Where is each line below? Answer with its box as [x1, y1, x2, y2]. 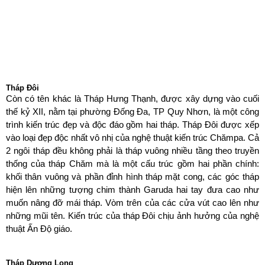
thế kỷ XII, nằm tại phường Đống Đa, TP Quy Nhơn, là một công [6, 107, 259, 117]
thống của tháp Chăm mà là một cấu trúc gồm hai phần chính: [6, 159, 259, 169]
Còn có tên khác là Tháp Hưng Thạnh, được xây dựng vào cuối [6, 94, 259, 104]
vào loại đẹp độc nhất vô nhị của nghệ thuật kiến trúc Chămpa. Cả [6, 133, 259, 143]
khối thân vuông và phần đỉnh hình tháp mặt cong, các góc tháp [6, 172, 259, 182]
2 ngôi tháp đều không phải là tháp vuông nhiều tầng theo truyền [6, 146, 259, 156]
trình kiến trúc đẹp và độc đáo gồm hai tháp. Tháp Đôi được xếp [6, 120, 259, 130]
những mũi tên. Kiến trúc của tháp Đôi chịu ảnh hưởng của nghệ [6, 211, 259, 221]
